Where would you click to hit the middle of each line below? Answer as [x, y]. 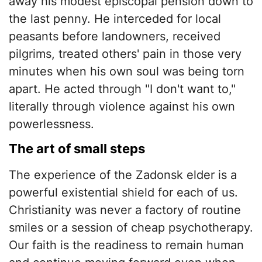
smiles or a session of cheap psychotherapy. [131, 228]
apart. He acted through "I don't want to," [122, 89]
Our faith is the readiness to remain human [126, 245]
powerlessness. [51, 124]
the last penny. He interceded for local [115, 19]
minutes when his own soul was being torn [127, 72]
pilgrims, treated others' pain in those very [125, 54]
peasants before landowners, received [115, 37]
